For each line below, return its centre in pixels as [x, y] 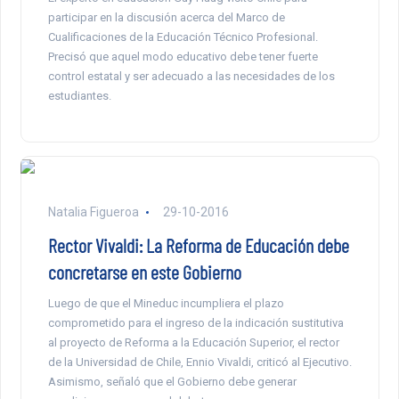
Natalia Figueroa [94, 212]
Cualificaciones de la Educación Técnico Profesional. [183, 37]
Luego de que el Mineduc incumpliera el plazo [166, 304]
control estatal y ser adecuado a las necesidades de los [191, 77]
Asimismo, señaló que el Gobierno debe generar [172, 382]
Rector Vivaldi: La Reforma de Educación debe [198, 245]
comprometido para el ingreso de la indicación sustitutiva [195, 323]
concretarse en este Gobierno [144, 272]
